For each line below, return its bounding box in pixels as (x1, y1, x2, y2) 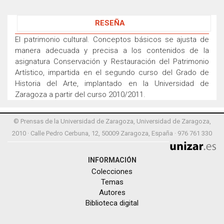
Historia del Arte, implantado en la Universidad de (15, 78, 209, 88)
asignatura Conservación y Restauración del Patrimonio (15, 56, 209, 66)
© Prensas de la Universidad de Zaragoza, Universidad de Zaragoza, (13, 117, 211, 125)
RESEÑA (95, 18, 125, 27)
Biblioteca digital (85, 198, 138, 207)
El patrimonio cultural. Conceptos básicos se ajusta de (15, 34, 209, 44)
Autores (98, 187, 125, 197)
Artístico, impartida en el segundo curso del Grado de (15, 67, 209, 77)
